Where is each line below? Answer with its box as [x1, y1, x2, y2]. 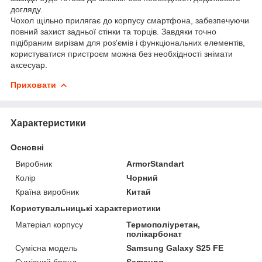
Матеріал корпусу [15, 219, 83, 229]
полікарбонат [126, 229, 182, 239]
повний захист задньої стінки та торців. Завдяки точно [11, 26, 216, 36]
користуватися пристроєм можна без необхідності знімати [11, 49, 233, 58]
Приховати [11, 80, 56, 89]
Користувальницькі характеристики [11, 203, 161, 213]
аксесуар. [11, 60, 47, 70]
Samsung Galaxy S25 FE [126, 243, 224, 253]
